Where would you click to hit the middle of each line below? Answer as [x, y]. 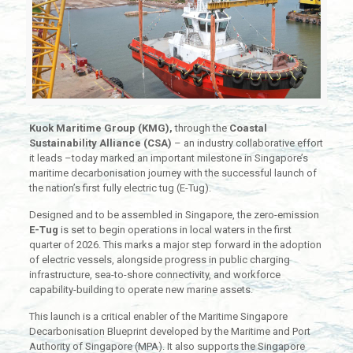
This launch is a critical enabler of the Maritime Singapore [158, 317]
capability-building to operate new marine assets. [141, 290]
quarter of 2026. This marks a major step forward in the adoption [175, 245]
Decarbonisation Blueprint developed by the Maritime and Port [169, 332]
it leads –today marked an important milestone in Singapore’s [168, 158]
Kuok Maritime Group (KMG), [102, 128]
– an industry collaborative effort [248, 143]
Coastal [248, 128]
